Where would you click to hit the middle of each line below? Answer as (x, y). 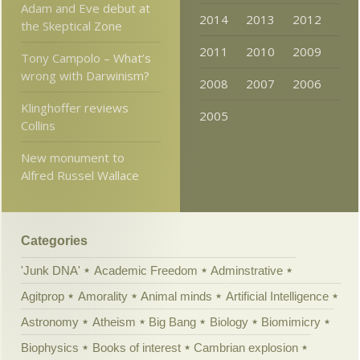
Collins (39, 125)
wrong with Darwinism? (86, 75)
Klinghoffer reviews (75, 107)
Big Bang (173, 322)
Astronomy (50, 322)
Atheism (114, 322)
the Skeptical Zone (72, 25)
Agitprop (43, 297)
